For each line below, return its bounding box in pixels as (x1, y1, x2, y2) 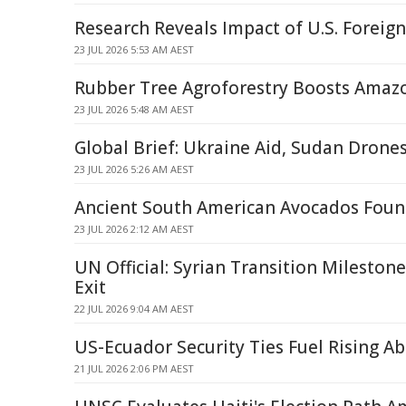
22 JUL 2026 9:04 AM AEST (74, 302, 194, 315)
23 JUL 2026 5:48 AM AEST (74, 102, 194, 116)
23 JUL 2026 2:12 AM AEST (74, 222, 194, 236)
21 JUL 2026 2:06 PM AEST (74, 362, 194, 375)
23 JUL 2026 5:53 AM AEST (74, 43, 194, 56)
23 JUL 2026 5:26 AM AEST (74, 162, 194, 176)
